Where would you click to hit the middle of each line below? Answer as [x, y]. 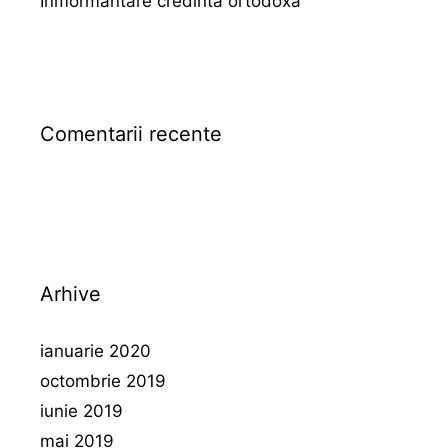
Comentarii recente [131, 134]
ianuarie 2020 [95, 351]
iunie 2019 [81, 411]
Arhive [70, 294]
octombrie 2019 [103, 381]
